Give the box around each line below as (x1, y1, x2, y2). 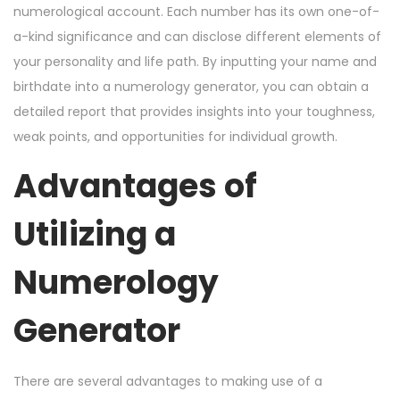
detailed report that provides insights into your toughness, (13, 102, 375, 121)
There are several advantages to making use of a (13, 371, 322, 390)
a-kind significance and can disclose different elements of (13, 27, 381, 46)
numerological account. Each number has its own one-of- (13, 2, 379, 21)
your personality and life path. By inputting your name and (13, 52, 377, 71)
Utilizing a (13, 211, 176, 257)
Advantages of (13, 162, 257, 209)
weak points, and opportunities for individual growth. (13, 127, 337, 146)
